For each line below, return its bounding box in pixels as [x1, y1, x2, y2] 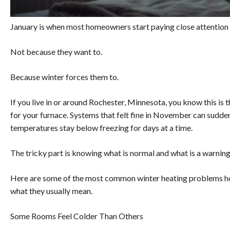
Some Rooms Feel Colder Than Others [10, 211, 143, 221]
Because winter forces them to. [10, 72, 119, 82]
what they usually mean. [10, 186, 92, 196]
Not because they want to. [10, 47, 102, 57]
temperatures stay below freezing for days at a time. [10, 123, 193, 133]
